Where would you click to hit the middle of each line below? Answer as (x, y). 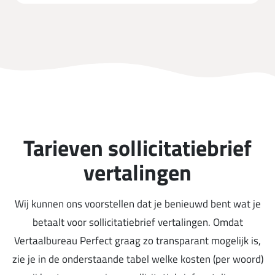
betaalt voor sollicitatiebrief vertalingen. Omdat (137, 222)
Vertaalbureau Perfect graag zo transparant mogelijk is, (137, 241)
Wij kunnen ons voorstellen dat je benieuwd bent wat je (137, 204)
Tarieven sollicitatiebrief (137, 148)
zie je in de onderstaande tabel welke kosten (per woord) (137, 259)
